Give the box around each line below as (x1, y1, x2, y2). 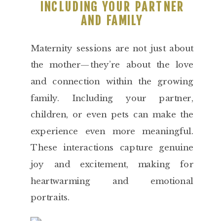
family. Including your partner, (30, 93, 194, 104)
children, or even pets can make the (30, 109, 194, 120)
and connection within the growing (30, 76, 194, 87)
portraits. (30, 192, 70, 203)
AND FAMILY (80, 13, 143, 28)
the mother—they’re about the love (30, 59, 194, 70)
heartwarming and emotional (30, 176, 194, 186)
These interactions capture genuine (30, 142, 194, 153)
